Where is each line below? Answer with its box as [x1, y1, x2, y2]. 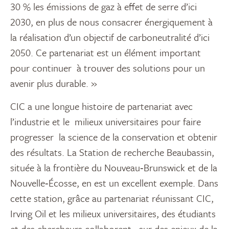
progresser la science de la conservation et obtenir [10, 130, 217, 144]
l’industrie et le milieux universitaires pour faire [10, 114, 201, 129]
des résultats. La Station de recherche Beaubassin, [10, 145, 214, 159]
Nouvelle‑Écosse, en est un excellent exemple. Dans [10, 176, 218, 190]
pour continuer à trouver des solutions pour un [10, 61, 205, 75]
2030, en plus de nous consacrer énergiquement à [10, 15, 213, 29]
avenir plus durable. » [10, 76, 97, 90]
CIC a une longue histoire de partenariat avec [10, 99, 193, 113]
